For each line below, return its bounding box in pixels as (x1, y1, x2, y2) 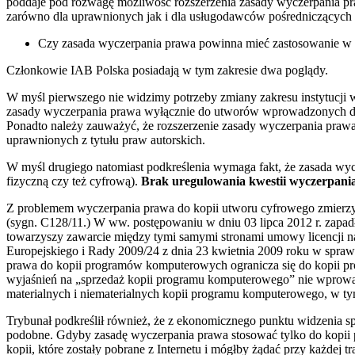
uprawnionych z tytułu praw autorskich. (6, 132, 205, 147)
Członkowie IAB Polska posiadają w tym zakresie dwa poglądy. (6, 63, 328, 77)
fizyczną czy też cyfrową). (6, 174, 138, 188)
